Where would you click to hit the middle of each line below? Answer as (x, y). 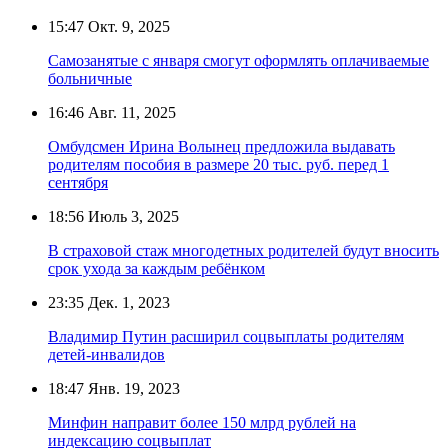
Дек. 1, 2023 (127, 302)
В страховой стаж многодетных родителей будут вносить (243, 250)
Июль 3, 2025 (131, 216)
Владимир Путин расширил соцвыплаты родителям (226, 336)
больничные (90, 78)
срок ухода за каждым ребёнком (156, 268)
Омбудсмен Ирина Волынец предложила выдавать (221, 146)
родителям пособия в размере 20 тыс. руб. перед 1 (218, 164)
